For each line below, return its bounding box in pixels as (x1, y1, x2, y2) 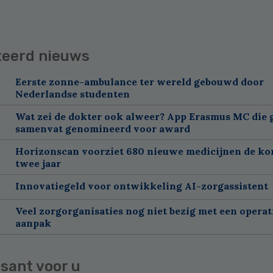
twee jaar (15, 157, 61, 169)
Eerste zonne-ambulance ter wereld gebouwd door (15, 75, 264, 88)
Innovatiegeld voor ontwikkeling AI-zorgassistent (15, 179, 268, 192)
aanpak (15, 216, 51, 229)
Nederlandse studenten (15, 87, 130, 100)
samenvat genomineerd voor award (15, 122, 190, 135)
